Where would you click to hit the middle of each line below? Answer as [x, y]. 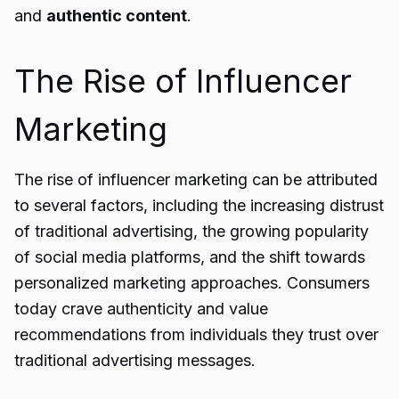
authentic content [117, 16]
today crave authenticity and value [141, 309]
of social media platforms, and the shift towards [190, 257]
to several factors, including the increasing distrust [199, 205]
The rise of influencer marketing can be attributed [196, 179]
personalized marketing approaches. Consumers [192, 283]
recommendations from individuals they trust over [196, 334]
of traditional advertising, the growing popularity [191, 231]
